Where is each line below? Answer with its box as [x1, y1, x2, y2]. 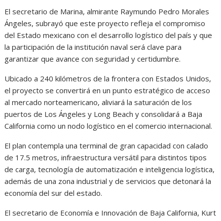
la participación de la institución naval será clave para [4, 42, 182, 52]
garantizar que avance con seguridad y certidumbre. [4, 54, 181, 64]
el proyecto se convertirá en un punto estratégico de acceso [4, 85, 211, 96]
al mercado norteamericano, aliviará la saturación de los [4, 97, 192, 108]
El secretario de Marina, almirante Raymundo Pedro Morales [4, 6, 210, 17]
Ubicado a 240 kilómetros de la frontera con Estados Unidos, [4, 74, 212, 84]
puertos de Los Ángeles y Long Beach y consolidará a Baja [4, 109, 203, 119]
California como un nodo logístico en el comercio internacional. [4, 121, 213, 131]
